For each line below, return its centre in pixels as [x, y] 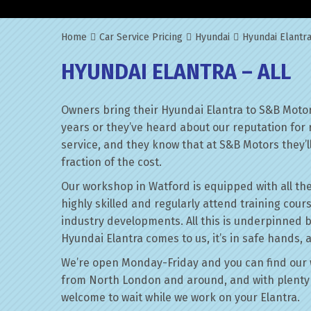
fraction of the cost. [111, 162]
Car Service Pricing [141, 37]
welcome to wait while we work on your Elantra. [180, 297]
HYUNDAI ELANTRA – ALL [176, 72]
